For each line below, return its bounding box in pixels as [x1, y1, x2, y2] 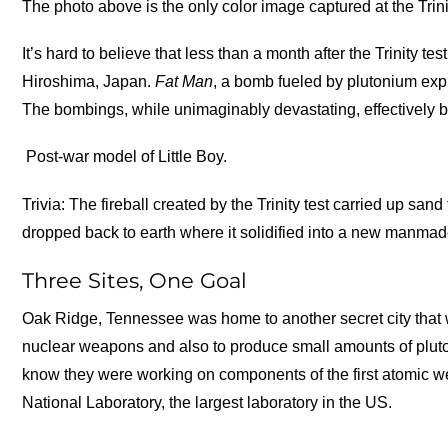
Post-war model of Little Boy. [22, 148, 228, 166]
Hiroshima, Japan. [22, 73, 156, 91]
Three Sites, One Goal [22, 267, 248, 293]
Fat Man [155, 73, 214, 91]
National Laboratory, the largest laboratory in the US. [22, 394, 393, 412]
